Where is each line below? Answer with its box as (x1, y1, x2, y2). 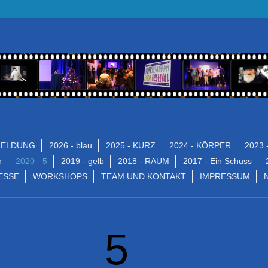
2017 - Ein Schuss (182, 156, 252, 166)
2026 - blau (48, 140, 92, 150)
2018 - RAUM (117, 156, 169, 166)
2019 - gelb (60, 156, 104, 166)
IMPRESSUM (199, 171, 250, 181)
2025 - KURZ (105, 140, 156, 150)
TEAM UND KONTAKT (100, 171, 186, 181)
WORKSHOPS (32, 171, 87, 181)
